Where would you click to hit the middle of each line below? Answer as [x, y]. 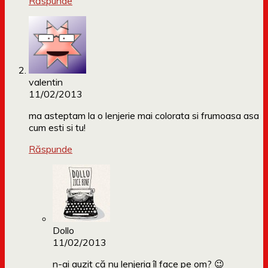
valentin [46, 82]
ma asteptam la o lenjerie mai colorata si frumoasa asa [144, 116]
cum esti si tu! [57, 128]
